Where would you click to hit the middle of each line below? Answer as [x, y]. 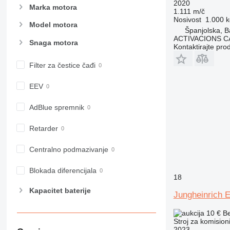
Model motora [53, 25]
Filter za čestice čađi [62, 65]
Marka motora [53, 7]
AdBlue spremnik [56, 107]
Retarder [43, 128]
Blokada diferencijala [63, 171]
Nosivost [187, 19]
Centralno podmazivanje [69, 149]
